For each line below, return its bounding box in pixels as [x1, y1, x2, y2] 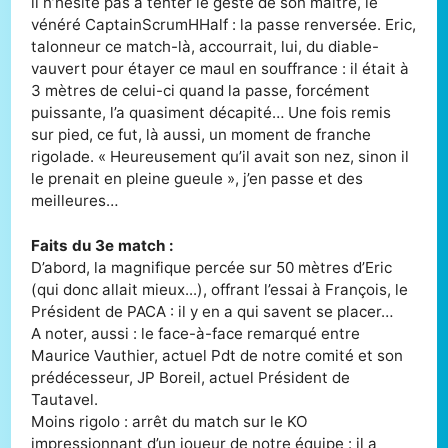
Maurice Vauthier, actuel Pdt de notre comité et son [31, 346, 404, 366]
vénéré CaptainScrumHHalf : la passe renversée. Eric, [31, 15, 417, 35]
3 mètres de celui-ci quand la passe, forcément [31, 81, 371, 101]
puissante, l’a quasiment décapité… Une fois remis [31, 103, 392, 123]
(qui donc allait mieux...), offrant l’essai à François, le [31, 280, 409, 300]
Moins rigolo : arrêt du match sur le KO [31, 412, 309, 432]
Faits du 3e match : [31, 236, 175, 256]
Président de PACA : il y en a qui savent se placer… [31, 302, 394, 322]
